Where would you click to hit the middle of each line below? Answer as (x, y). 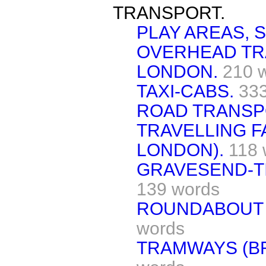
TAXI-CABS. (185, 91)
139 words (178, 189)
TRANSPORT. (169, 12)
